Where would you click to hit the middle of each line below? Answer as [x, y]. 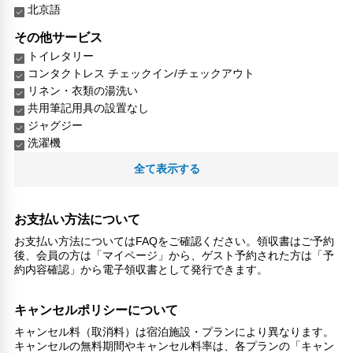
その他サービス [59, 37]
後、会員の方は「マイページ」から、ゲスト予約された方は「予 [175, 255]
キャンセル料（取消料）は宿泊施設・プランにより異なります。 [175, 331]
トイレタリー [61, 56]
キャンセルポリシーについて [97, 310]
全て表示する [167, 168]
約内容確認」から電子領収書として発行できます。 [141, 269]
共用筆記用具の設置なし [89, 108]
